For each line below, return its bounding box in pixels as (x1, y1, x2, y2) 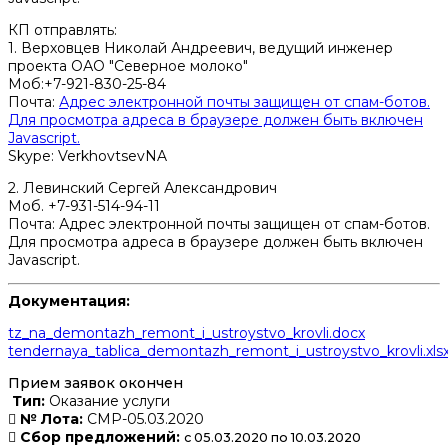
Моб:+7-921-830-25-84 (8, 75, 166, 94)
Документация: (8, 292, 130, 311)
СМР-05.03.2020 (83, 410, 204, 429)
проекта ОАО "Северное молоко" (8, 57, 248, 76)
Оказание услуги (45, 392, 170, 411)
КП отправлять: (8, 21, 117, 40)
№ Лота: (16, 410, 83, 429)
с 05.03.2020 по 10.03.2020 (184, 430, 361, 446)
